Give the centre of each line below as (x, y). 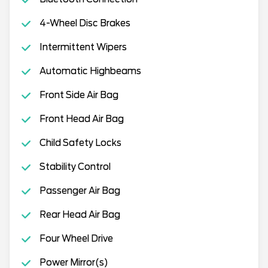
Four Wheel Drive (76, 239)
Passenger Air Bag (80, 191)
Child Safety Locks (80, 143)
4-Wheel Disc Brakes (85, 23)
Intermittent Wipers (83, 47)
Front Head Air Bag (81, 119)
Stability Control (75, 167)
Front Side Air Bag (79, 95)
